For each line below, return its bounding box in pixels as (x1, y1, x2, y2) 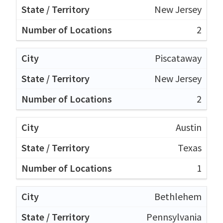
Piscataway (155, 51, 202, 64)
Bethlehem (154, 190, 202, 203)
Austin (176, 120, 202, 133)
